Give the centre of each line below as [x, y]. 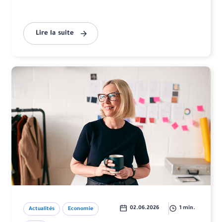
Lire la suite [55, 34]
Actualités [42, 209]
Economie [81, 209]
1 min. [187, 208]
